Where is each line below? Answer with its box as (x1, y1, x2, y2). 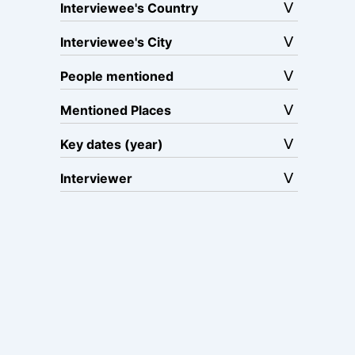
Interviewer (60, 170, 132, 186)
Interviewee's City (60, 34, 172, 50)
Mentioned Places (60, 102, 171, 118)
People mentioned (60, 68, 174, 84)
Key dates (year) (60, 136, 163, 152)
